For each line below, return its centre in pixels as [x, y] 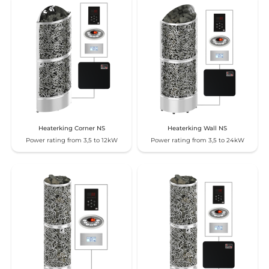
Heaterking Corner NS [71, 128]
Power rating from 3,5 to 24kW [197, 141]
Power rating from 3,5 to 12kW [71, 141]
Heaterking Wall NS [198, 128]
